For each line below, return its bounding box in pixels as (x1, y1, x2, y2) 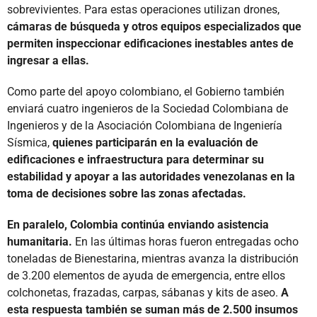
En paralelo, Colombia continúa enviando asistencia (7, 217, 269, 231)
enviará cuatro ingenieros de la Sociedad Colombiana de (7, 101, 288, 115)
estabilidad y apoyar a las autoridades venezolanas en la (7, 169, 295, 183)
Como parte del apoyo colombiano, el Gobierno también (7, 84, 284, 98)
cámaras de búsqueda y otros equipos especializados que (7, 19, 301, 33)
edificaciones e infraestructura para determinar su (7, 152, 264, 166)
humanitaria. (7, 234, 72, 248)
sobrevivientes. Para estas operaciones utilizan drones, (7, 2, 279, 16)
